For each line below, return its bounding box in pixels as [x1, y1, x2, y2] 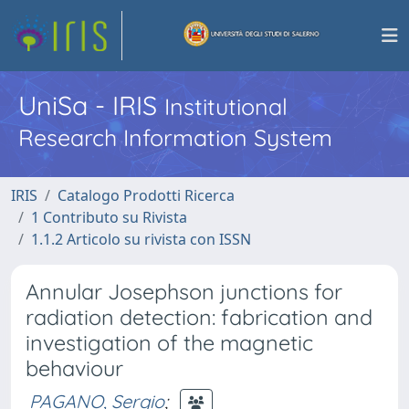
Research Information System [18, 123, 332, 152]
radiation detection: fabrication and [26, 304, 372, 330]
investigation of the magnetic [26, 330, 313, 356]
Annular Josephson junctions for [26, 278, 342, 305]
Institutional [164, 92, 288, 121]
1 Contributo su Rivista [31, 207, 187, 227]
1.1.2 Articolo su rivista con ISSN [31, 229, 251, 249]
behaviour [26, 355, 123, 382]
